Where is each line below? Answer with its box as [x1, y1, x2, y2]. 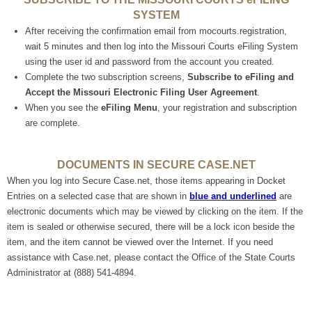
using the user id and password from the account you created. [25, 56, 274, 67]
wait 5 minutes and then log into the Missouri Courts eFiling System [25, 41, 298, 52]
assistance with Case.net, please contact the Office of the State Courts [7, 252, 295, 263]
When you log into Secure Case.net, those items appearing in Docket [7, 175, 286, 186]
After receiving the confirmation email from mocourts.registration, [25, 26, 287, 36]
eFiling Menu [101, 102, 157, 113]
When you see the [25, 102, 101, 113]
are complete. [25, 118, 80, 128]
